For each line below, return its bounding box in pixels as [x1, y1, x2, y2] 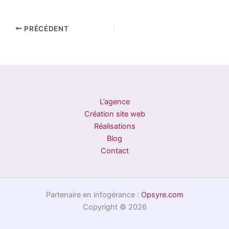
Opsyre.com [141, 190, 184, 199]
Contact [100, 146, 129, 155]
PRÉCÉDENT [22, 24, 69, 33]
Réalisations [94, 122, 135, 131]
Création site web [84, 109, 145, 119]
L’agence [99, 97, 130, 106]
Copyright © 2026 [82, 202, 147, 212]
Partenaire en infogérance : [45, 190, 141, 199]
